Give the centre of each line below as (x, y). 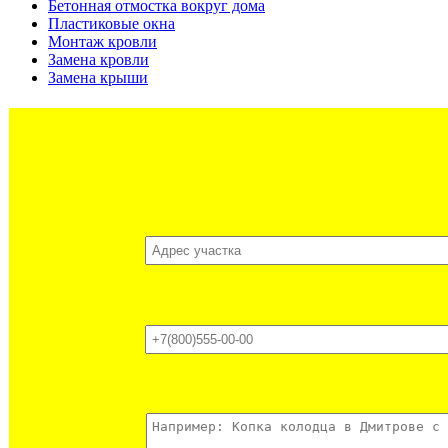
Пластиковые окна (111, 24)
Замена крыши (98, 78)
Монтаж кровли (102, 42)
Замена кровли (98, 60)
